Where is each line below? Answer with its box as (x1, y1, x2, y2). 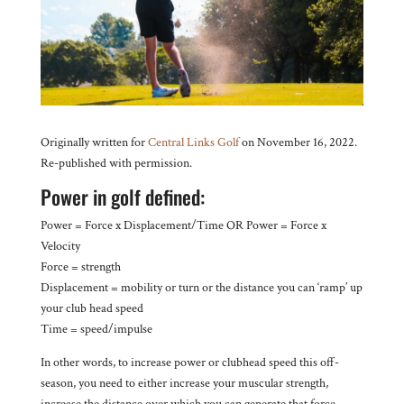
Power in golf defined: (40, 181, 205, 211)
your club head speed (40, 299, 143, 317)
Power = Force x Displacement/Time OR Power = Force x (40, 216, 326, 234)
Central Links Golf (147, 133, 239, 151)
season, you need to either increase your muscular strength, (40, 374, 328, 391)
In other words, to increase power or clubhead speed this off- (40, 353, 339, 371)
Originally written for (40, 133, 148, 151)
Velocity (40, 237, 80, 254)
